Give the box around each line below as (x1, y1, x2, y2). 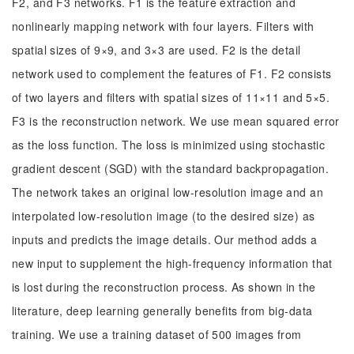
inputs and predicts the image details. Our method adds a (12, 232, 318, 247)
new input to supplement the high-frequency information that (12, 255, 333, 271)
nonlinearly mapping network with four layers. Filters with (12, 18, 314, 34)
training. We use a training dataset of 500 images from (12, 326, 302, 342)
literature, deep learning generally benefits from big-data (12, 303, 313, 318)
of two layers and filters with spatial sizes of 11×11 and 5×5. (12, 89, 330, 105)
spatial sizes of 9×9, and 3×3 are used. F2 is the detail (12, 42, 301, 58)
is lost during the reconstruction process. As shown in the (12, 279, 316, 295)
